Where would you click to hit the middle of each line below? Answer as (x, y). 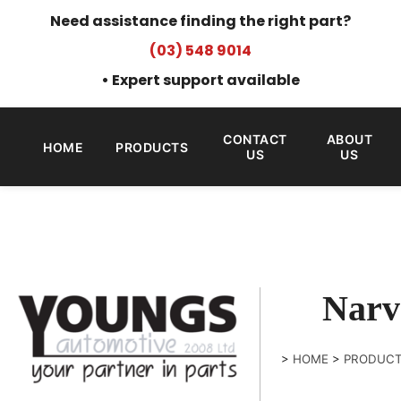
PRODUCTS (152, 147)
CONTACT (255, 139)
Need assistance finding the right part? (200, 21)
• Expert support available (200, 80)
